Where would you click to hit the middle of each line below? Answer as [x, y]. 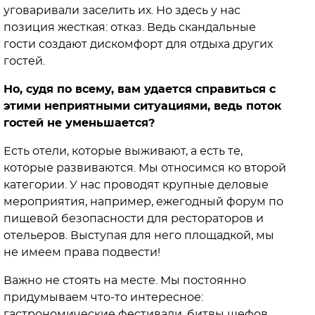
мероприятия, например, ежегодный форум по [143, 201]
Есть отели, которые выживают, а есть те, [123, 151]
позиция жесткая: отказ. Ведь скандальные [130, 27]
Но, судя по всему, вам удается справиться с [140, 89]
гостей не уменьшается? [79, 123]
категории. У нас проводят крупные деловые [136, 185]
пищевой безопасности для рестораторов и [134, 218]
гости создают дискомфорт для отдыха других [138, 44]
